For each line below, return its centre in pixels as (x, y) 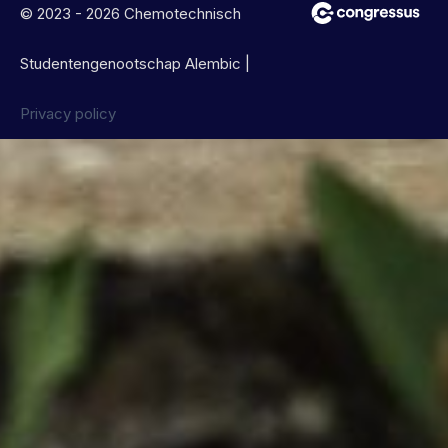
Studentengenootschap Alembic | (135, 63)
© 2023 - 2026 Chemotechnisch (130, 13)
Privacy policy (68, 113)
